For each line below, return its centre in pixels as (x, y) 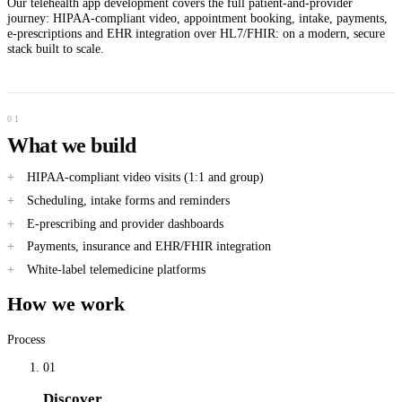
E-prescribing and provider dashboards (125, 223)
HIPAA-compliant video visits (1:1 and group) (145, 177)
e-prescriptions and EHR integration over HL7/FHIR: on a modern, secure (196, 34)
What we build (72, 144)
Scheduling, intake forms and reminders (128, 200)
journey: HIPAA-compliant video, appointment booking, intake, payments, (197, 18)
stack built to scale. (56, 49)
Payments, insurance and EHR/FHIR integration (149, 246)
